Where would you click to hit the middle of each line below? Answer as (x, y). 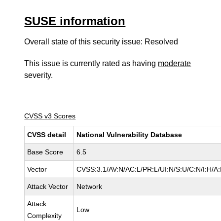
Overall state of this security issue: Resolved (101, 42)
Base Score (45, 152)
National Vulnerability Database (129, 135)
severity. (39, 75)
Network (90, 186)
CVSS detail (47, 135)
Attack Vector (48, 186)
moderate (175, 63)
